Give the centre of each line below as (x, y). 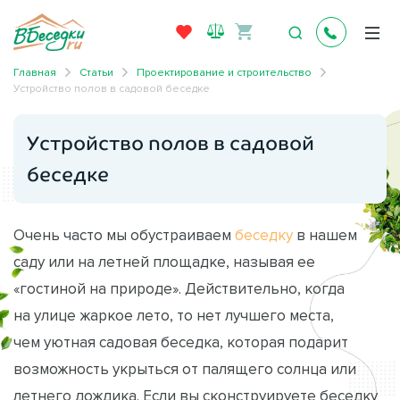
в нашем (325, 234)
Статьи (96, 71)
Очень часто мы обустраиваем (124, 234)
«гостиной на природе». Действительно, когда (179, 288)
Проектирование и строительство (224, 71)
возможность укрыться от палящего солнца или (185, 368)
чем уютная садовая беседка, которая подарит (181, 342)
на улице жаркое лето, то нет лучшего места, (174, 315)
